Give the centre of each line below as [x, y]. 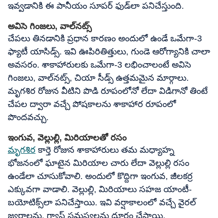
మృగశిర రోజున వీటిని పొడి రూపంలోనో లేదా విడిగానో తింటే [108, 91]
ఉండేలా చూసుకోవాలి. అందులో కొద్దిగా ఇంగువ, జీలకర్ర [100, 176]
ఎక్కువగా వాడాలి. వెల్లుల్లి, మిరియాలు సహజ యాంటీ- [100, 189]
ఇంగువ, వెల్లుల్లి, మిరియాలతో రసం [67, 138]
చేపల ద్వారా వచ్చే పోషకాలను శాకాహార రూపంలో [92, 104]
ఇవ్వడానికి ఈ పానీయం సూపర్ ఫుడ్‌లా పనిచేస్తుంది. [96, 6]
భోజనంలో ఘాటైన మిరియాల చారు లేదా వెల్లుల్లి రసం [99, 163]
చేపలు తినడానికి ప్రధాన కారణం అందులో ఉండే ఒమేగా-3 [105, 38]
